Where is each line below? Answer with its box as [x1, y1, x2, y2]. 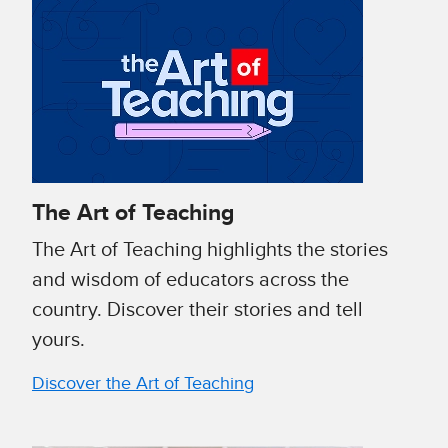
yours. [32, 330, 85, 351]
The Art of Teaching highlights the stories [32, 240, 388, 261]
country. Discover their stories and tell [32, 300, 363, 321]
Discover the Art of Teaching [32, 375, 254, 394]
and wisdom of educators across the [32, 270, 349, 291]
